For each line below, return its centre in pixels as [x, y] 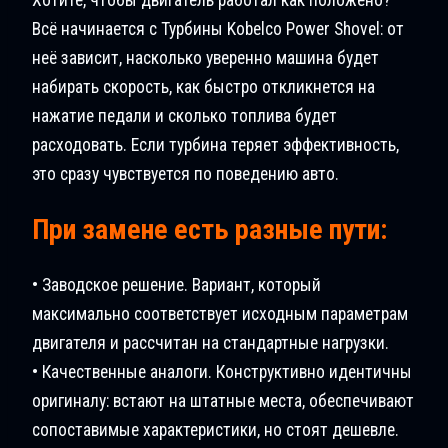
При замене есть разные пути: [209, 230]
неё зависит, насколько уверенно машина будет [205, 57]
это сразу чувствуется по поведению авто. [185, 173]
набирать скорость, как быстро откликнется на [203, 86]
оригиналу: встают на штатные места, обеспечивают [223, 401]
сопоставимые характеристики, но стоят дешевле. [215, 430]
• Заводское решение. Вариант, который [176, 285]
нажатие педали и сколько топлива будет [184, 115]
